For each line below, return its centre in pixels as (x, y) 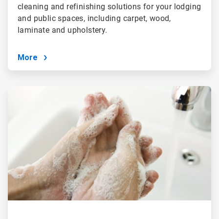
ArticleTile (22, 90)
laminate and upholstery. (62, 30)
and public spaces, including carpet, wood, (94, 18)
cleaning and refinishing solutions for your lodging (109, 6)
